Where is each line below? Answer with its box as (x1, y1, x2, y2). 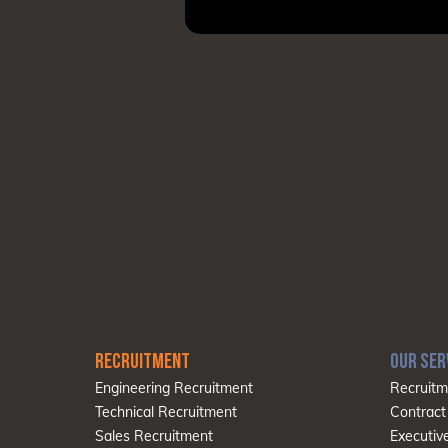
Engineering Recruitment (95, 379, 254, 398)
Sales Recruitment (95, 427, 214, 446)
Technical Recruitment (95, 403, 238, 422)
